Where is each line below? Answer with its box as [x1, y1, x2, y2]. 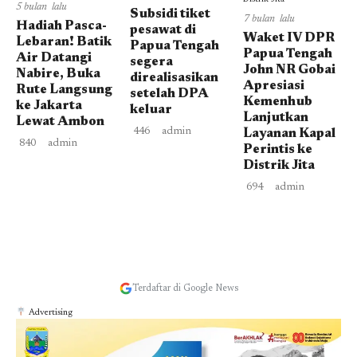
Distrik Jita [243, 159, 316, 172]
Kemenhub [243, 96, 313, 108]
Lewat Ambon [16, 116, 104, 128]
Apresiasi [243, 80, 305, 92]
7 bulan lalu [243, 14, 296, 24]
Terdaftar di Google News [131, 284, 238, 293]
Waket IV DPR [243, 32, 335, 45]
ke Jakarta [16, 100, 82, 112]
